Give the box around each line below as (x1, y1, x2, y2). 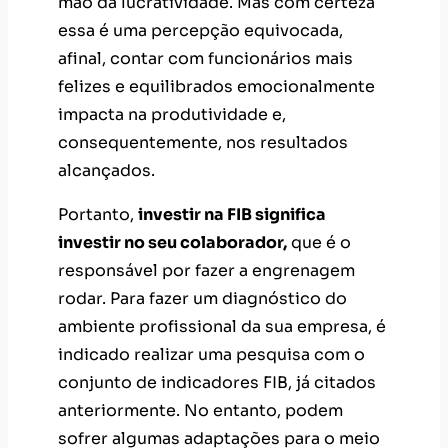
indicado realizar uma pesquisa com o (58, 344, 365, 366)
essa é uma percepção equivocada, (58, 20, 343, 42)
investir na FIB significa (138, 204, 326, 226)
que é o (287, 232, 351, 254)
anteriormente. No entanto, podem (58, 400, 343, 422)
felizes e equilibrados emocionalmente (58, 76, 375, 98)
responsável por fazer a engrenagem (58, 260, 355, 282)
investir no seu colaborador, (58, 232, 287, 254)
